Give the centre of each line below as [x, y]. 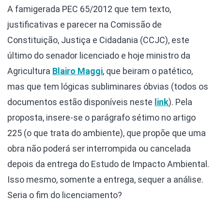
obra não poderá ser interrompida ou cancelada [99, 149]
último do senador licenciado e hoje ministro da [99, 56]
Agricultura [30, 71]
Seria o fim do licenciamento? [65, 195]
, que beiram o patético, [148, 71]
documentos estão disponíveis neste [81, 102]
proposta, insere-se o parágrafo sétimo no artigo [101, 118]
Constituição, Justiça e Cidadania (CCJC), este [98, 40]
